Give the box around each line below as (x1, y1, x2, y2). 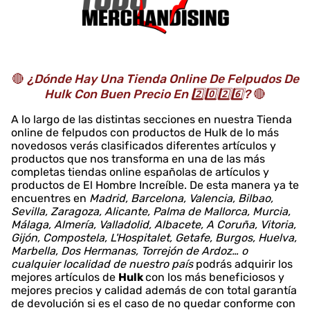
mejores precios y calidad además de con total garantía (11, 284, 297, 298)
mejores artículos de (11, 271, 118, 284)
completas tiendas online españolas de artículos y (11, 165, 269, 179)
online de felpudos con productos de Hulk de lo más (11, 126, 279, 140)
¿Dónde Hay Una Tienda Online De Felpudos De (26, 72, 299, 86)
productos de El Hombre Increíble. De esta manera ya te (11, 179, 299, 192)
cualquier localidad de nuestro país (11, 257, 193, 271)
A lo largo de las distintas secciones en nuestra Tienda (11, 113, 292, 127)
